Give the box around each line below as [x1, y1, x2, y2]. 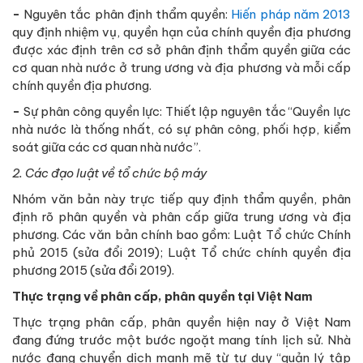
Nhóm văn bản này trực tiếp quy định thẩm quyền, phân [12, 191, 351, 207]
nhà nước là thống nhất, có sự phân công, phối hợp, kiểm [12, 122, 351, 138]
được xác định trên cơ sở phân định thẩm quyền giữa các [12, 42, 351, 58]
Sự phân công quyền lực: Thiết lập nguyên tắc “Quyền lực [23, 104, 352, 120]
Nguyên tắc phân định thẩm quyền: [23, 6, 232, 23]
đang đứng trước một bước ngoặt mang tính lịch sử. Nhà [12, 332, 351, 348]
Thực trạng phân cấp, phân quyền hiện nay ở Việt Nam [12, 314, 351, 331]
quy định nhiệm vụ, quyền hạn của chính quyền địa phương [12, 24, 351, 41]
